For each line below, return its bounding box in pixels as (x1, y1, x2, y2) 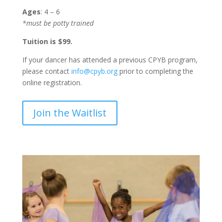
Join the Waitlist (33, 106, 107, 119)
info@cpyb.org (71, 66, 117, 76)
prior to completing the (117, 66, 193, 76)
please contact (22, 66, 71, 76)
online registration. (22, 77, 82, 87)
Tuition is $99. (22, 36, 74, 46)
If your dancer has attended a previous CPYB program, (22, 55, 198, 64)
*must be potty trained (22, 18, 94, 28)
